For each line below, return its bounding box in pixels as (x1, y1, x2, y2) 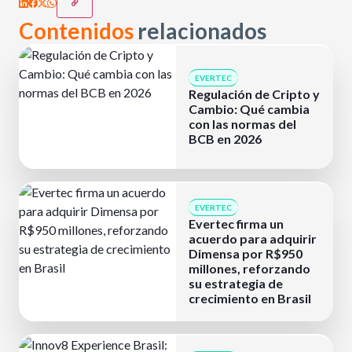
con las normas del (189, 115, 296, 131)
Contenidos (19, 17, 137, 44)
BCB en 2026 (189, 130, 262, 146)
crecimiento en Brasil (189, 291, 311, 306)
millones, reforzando (189, 261, 310, 276)
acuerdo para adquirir (189, 231, 317, 246)
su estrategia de (189, 276, 283, 291)
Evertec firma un (189, 216, 284, 231)
